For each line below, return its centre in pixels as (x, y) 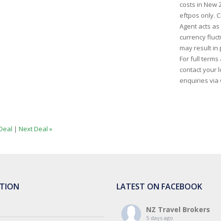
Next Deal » (36, 129)
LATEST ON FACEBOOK (159, 186)
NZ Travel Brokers (178, 209)
